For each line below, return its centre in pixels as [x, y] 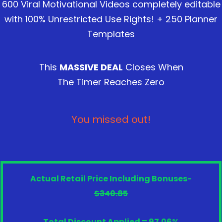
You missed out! [111, 119]
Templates [111, 34]
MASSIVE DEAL [91, 67]
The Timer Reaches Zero [111, 82]
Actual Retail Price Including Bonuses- [111, 178]
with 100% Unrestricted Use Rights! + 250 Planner [111, 19]
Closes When [153, 67]
